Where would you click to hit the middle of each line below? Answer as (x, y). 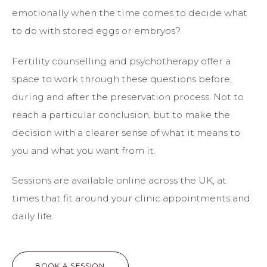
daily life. (33, 216)
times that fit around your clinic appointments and (131, 198)
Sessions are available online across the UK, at (119, 181)
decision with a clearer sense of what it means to (126, 132)
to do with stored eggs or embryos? (96, 30)
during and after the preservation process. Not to (128, 97)
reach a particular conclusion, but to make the (121, 114)
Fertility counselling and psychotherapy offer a (121, 61)
